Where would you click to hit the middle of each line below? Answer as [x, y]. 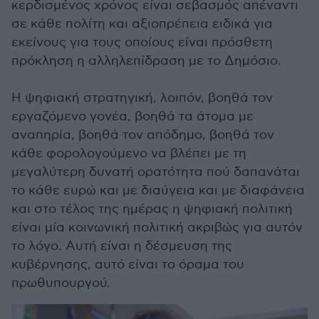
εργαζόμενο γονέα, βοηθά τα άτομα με [132, 116]
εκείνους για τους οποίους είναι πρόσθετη [142, 42]
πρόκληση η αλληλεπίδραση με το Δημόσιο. [146, 61]
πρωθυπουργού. [61, 283]
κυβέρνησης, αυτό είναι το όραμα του [128, 264]
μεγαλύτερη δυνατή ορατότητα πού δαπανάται [156, 172]
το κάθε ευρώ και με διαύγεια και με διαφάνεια [158, 190]
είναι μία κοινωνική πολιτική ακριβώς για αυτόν [157, 227]
